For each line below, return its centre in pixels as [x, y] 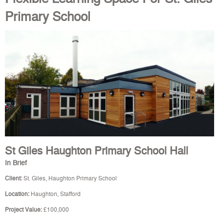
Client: [14, 177]
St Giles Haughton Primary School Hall [97, 150]
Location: [17, 193]
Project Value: [23, 209]
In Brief [16, 162]
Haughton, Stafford [55, 193]
